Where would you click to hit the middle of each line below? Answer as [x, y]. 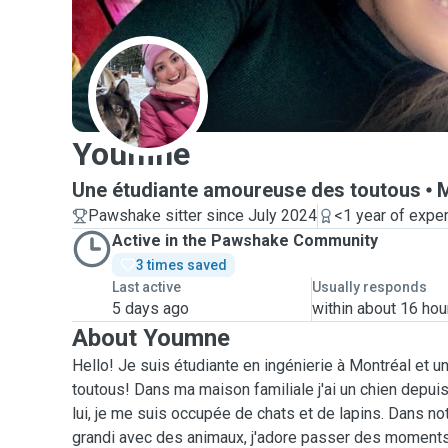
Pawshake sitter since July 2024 [202, 215]
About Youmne [151, 338]
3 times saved [181, 265]
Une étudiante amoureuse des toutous [246, 190]
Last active [146, 287]
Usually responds [370, 287]
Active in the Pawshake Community [245, 240]
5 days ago [150, 308]
